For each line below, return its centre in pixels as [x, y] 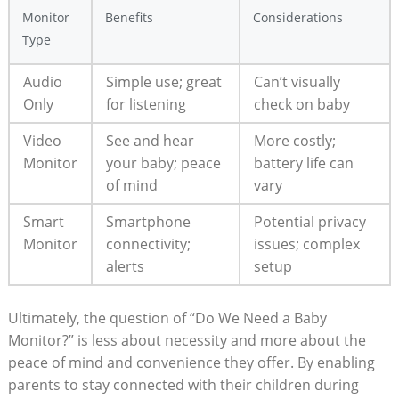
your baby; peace [163, 163]
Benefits [129, 17]
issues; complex [306, 244]
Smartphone [148, 221]
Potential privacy [309, 221]
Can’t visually [297, 81]
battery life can [303, 163]
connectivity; [148, 244]
